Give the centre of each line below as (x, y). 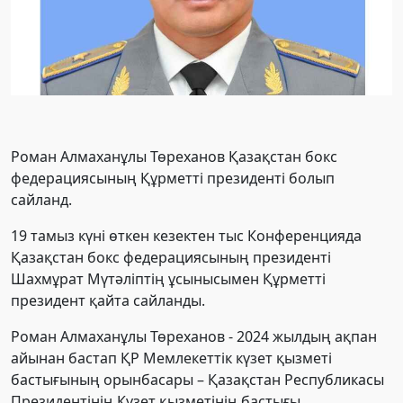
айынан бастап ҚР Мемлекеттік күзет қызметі (171, 358)
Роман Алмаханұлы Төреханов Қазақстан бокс (174, 156)
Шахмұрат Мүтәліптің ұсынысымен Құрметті (168, 278)
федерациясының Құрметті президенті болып (173, 178)
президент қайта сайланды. (108, 300)
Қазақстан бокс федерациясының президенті (171, 257)
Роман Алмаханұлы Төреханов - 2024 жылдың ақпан (194, 336)
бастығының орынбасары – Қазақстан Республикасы (197, 379)
